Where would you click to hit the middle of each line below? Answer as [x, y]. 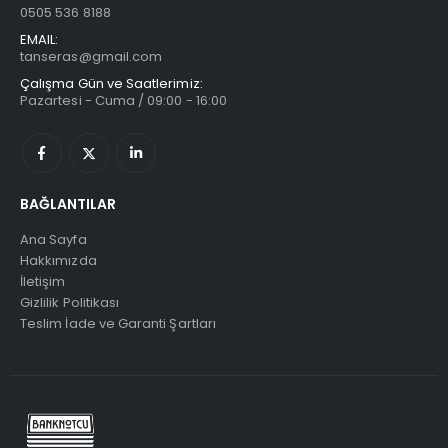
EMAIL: [39, 40]
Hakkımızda [58, 260]
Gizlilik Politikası [70, 302]
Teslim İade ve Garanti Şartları [118, 323]
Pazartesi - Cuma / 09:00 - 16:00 [124, 101]
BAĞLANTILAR [68, 204]
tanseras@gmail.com [91, 57]
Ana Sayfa [53, 239]
